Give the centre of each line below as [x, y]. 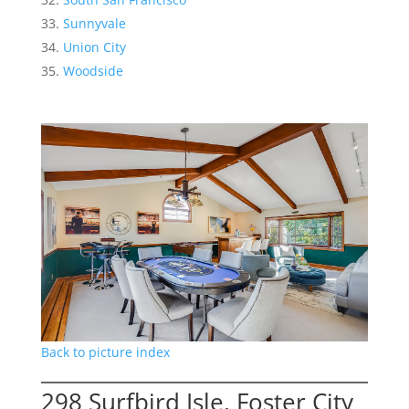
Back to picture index [105, 352]
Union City [94, 47]
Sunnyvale [94, 23]
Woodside [93, 71]
